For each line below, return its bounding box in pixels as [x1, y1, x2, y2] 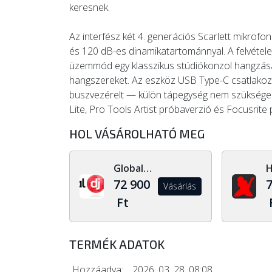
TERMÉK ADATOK [69, 237, 165, 251]
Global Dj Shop [143, 161, 152, 175]
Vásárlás [163, 180, 196, 192]
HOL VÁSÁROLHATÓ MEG [69, 126, 205, 141]
